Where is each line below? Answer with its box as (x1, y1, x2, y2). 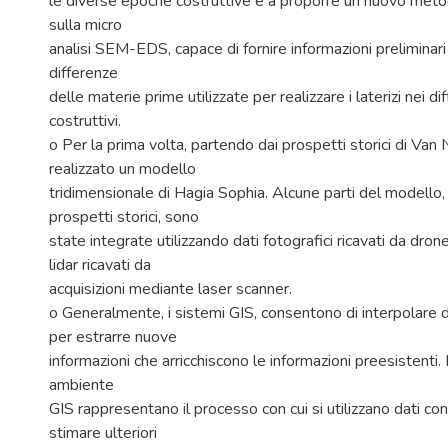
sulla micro (49, 14, 122, 36)
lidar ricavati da (49, 254, 151, 276)
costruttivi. (49, 110, 121, 132)
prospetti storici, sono (49, 206, 199, 228)
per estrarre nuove (49, 326, 177, 348)
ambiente (49, 374, 114, 396)
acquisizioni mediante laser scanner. (49, 278, 292, 300)
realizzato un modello (49, 158, 196, 180)
